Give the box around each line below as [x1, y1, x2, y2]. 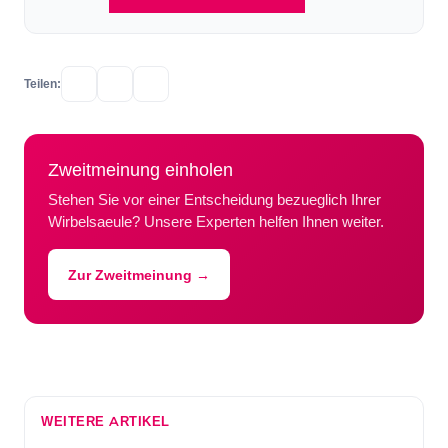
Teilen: [24, 76, 61, 92]
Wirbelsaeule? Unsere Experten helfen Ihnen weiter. [48, 213, 384, 232]
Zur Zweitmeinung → [68, 266, 210, 283]
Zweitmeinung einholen [48, 158, 233, 182]
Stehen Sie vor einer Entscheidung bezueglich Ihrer [48, 191, 381, 210]
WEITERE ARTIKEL [41, 413, 170, 430]
